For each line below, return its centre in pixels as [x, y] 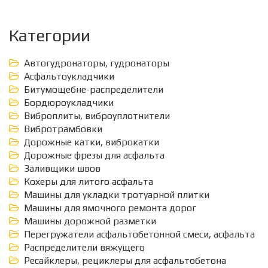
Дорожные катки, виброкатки [92, 142]
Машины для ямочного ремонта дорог [110, 208]
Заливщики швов [62, 168]
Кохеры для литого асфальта [89, 182]
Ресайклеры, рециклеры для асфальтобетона [125, 261]
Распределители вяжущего [84, 247]
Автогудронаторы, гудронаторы [97, 63]
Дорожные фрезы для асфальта [94, 155]
